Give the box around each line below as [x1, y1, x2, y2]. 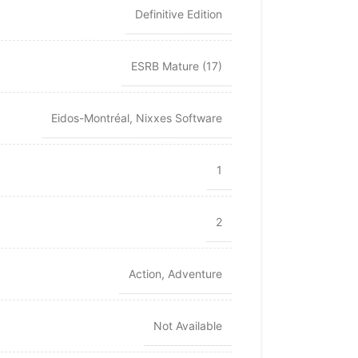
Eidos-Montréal [50, 111, 129, 125]
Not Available [153, 319, 222, 333]
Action [128, 267, 161, 281]
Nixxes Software [135, 111, 222, 125]
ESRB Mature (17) [130, 59, 222, 74]
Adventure [167, 267, 222, 281]
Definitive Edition [134, 7, 222, 22]
